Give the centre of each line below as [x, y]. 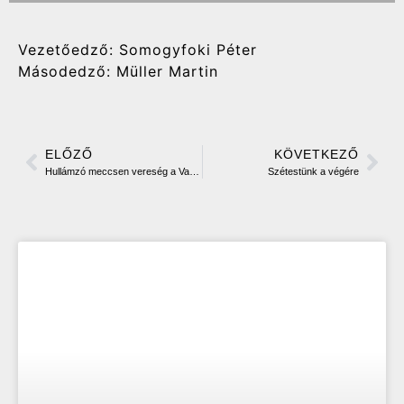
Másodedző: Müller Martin [118, 72]
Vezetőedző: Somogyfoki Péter [138, 50]
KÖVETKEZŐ [317, 155]
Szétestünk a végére [313, 172]
